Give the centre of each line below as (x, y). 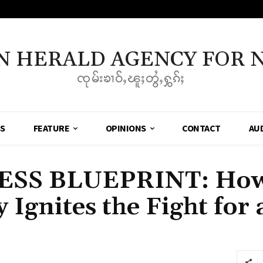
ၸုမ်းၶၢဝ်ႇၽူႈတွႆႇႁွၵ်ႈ (131, 78)
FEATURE (51, 128)
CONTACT (201, 128)
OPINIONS (126, 128)
